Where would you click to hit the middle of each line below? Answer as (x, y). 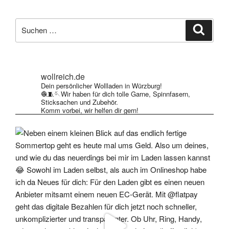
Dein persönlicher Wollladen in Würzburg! (101, 85)
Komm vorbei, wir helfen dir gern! (90, 110)
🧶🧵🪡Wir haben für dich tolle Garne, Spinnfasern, (116, 94)
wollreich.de (63, 76)
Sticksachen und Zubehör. (79, 102)
